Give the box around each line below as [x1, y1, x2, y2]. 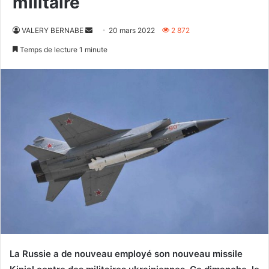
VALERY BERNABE [22, 25, 83, 35]
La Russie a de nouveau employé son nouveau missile [10, 248, 243, 260]
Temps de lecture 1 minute [18, 44, 107, 54]
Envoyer [92, 25, 119, 34]
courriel [92, 53, 117, 63]
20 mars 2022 [109, 25, 155, 35]
